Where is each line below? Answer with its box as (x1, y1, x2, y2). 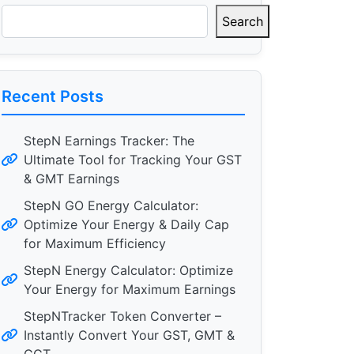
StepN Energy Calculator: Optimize (24, 262, 233, 278)
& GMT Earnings (24, 171, 119, 186)
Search (222, 13, 263, 29)
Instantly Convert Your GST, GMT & (24, 327, 235, 343)
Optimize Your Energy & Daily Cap (24, 217, 229, 232)
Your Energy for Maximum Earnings (24, 281, 235, 297)
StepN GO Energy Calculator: (24, 198, 198, 213)
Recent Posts (2, 87, 104, 106)
